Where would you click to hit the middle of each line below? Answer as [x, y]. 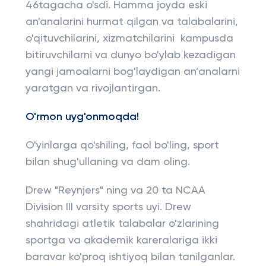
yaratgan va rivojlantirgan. [93, 88]
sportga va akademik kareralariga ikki [121, 240]
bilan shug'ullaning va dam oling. [107, 162]
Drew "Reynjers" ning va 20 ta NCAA [115, 191]
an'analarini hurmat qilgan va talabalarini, [132, 22]
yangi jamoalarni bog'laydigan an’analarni [132, 72]
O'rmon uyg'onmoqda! [82, 117]
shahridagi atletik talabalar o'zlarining [122, 224]
